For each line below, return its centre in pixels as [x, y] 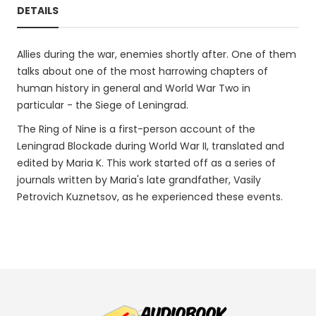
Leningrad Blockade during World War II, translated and [151, 146]
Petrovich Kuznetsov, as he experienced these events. [150, 197]
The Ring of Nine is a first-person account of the [136, 129]
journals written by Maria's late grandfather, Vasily [139, 180]
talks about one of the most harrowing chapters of [142, 71]
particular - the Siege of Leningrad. [103, 105]
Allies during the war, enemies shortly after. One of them [157, 54]
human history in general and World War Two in [134, 88]
